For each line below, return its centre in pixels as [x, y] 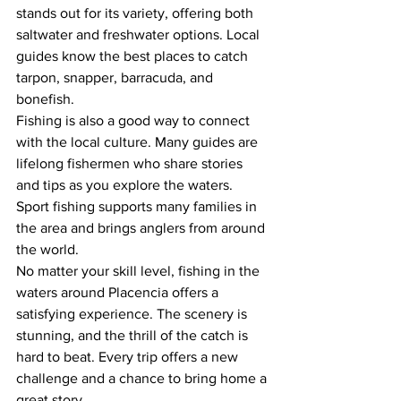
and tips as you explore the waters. [126, 184]
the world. [47, 249]
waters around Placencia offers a [119, 292]
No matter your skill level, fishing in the [140, 270]
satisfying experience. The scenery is [133, 313]
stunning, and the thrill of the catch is [134, 335]
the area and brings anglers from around [142, 227]
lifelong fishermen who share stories [131, 163]
